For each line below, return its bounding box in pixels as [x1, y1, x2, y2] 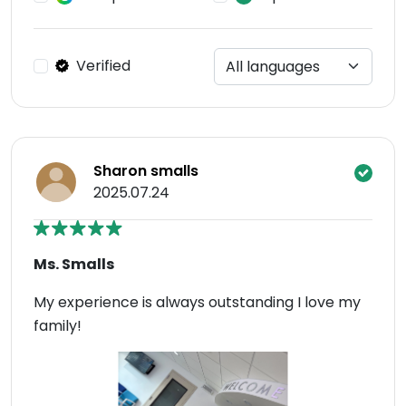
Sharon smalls [93, 160, 198, 182]
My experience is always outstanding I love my [34, 292, 361, 314]
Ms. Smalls [34, 254, 114, 275]
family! [34, 315, 82, 337]
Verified [76, 54, 130, 76]
